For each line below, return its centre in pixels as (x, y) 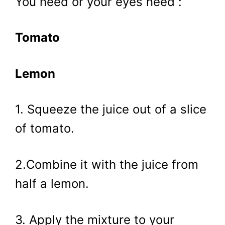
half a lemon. (52, 184)
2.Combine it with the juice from (107, 165)
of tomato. (45, 129)
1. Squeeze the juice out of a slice (111, 109)
